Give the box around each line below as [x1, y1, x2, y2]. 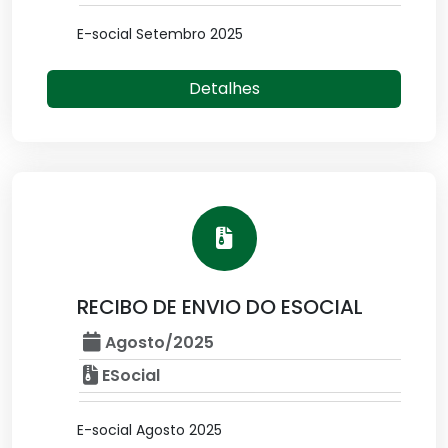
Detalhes [188, 76, 260, 100]
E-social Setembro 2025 [77, 23, 243, 44]
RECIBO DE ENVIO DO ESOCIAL [77, 292, 363, 321]
